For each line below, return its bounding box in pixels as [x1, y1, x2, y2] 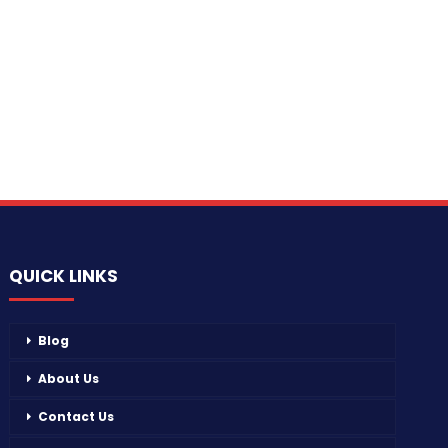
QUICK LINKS [9, 263, 119, 288]
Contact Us [38, 408, 115, 426]
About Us [38, 370, 100, 388]
